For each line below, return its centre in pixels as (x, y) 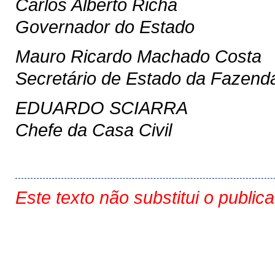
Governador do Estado (105, 27)
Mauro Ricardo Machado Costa (138, 56)
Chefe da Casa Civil (94, 130)
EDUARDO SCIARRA (102, 108)
